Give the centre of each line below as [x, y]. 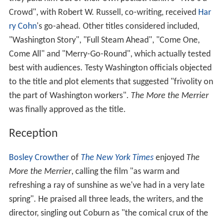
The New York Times [117, 158]
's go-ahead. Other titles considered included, [118, 26]
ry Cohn [23, 26]
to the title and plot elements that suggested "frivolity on [111, 82]
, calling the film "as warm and [125, 171]
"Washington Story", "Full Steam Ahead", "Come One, [104, 40]
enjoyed [170, 158]
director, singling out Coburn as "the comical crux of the [108, 213]
